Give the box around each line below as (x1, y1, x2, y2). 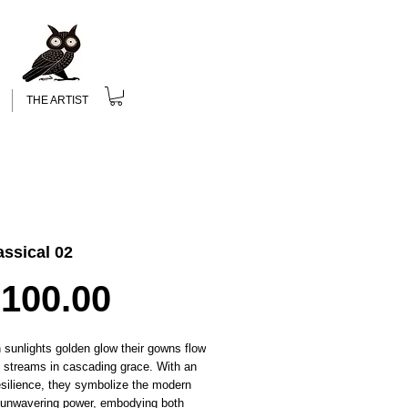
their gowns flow (117, 341, 206, 355)
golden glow (52, 341, 117, 355)
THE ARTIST (25, 94, 88, 107)
